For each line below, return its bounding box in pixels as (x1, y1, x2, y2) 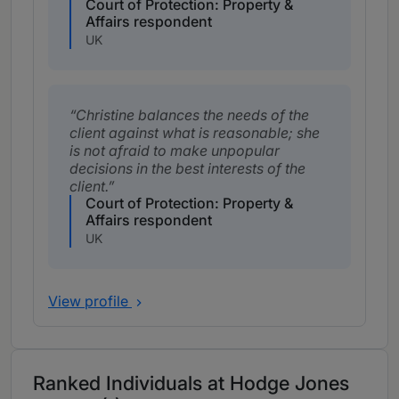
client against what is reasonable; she (69, 124, 320, 142)
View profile (48, 292, 132, 311)
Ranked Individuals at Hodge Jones (33, 371, 349, 395)
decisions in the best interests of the (69, 159, 305, 178)
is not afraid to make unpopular (69, 142, 280, 160)
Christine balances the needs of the (76, 106, 309, 125)
